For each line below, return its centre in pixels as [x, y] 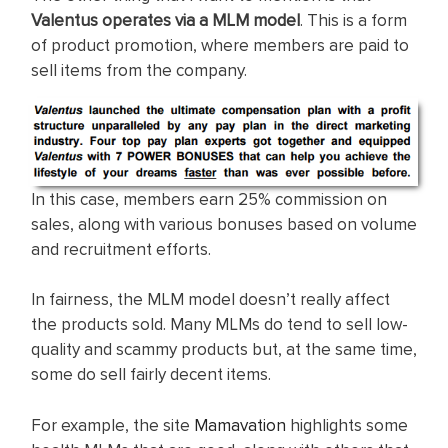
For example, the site [112, 424]
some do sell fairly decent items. [151, 374]
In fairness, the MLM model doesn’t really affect [210, 299]
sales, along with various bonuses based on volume [224, 223]
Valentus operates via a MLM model [165, 19]
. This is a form [353, 19]
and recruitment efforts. [121, 248]
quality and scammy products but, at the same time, [224, 349]
